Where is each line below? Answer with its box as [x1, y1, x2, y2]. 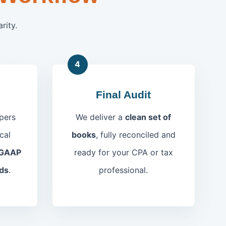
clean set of [125, 111, 172, 122]
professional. [99, 164, 148, 175]
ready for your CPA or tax [74, 147, 173, 157]
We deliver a [76, 111, 126, 122]
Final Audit [96, 88, 151, 100]
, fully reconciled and [95, 129, 176, 140]
